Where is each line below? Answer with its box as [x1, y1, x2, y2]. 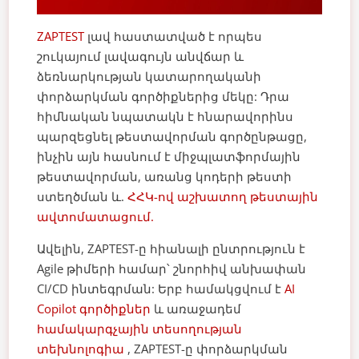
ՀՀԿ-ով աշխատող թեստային [127, 188, 319, 204]
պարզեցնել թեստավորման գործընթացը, [37, 127, 308, 144]
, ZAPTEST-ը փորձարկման [127, 340, 288, 357]
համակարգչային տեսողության [37, 320, 243, 337]
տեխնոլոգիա [37, 340, 125, 357]
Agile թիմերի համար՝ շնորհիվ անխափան [37, 260, 307, 276]
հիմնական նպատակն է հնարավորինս [37, 107, 294, 124]
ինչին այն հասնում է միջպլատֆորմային [37, 147, 301, 164]
